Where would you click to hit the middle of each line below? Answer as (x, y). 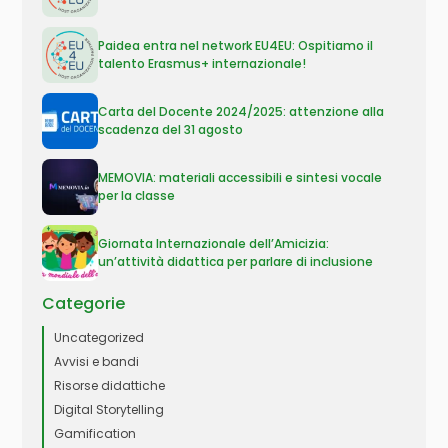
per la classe (137, 195)
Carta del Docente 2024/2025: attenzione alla (241, 111)
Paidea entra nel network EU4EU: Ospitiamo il (236, 45)
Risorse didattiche (110, 385)
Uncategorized (99, 337)
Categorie (84, 303)
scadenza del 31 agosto (171, 129)
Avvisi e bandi (97, 361)
